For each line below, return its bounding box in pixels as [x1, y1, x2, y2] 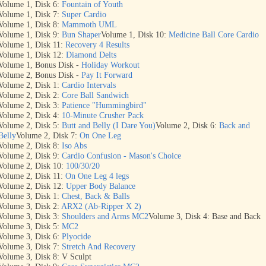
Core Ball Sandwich [62, 91, 129, 100]
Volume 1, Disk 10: [101, 30, 169, 39]
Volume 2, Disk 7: [16, 131, 80, 140]
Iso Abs [62, 141, 87, 150]
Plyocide [62, 232, 91, 241]
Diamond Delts [66, 50, 116, 59]
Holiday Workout [81, 61, 140, 69]
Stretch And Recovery [62, 242, 135, 251]
